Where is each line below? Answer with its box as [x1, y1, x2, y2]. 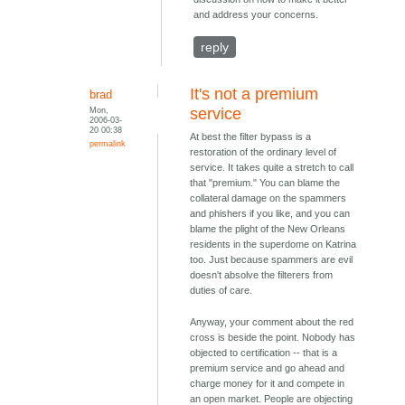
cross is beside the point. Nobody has [190, 332, 356, 344]
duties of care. [190, 285, 253, 297]
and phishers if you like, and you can [190, 208, 351, 220]
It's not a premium [190, 85, 319, 104]
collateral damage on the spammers [190, 193, 347, 204]
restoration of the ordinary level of [190, 146, 337, 158]
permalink [89, 138, 127, 149]
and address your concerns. [193, 9, 319, 21]
